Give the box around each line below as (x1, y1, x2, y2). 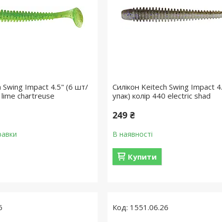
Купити (127, 152, 157, 162)
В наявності (112, 129, 153, 139)
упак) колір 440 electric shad (112, 91, 211, 101)
